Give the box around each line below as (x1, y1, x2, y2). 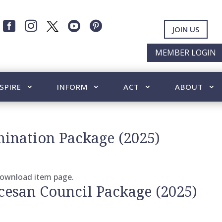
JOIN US (172, 24, 199, 34)
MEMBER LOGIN (155, 47, 216, 58)
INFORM (56, 82, 88, 92)
